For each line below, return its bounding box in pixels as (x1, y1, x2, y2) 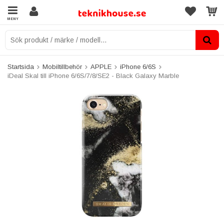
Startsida (7, 63, 34, 70)
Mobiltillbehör (42, 63, 82, 70)
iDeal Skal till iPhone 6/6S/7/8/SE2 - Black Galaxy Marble (7, 72, 179, 79)
